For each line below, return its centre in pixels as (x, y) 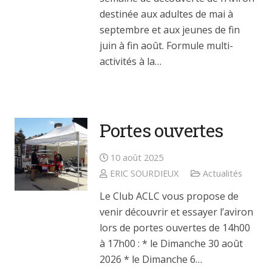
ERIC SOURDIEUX (144, 173)
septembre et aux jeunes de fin (170, 29)
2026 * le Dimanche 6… (151, 260)
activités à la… (131, 61)
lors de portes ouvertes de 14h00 (175, 228)
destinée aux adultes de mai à (166, 14)
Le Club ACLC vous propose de (169, 196)
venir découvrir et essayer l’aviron (176, 212)
